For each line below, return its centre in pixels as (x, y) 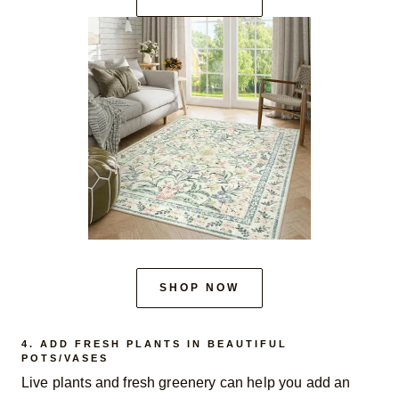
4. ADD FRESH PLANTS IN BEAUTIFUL (155, 343)
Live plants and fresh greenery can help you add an (186, 383)
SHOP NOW (199, 287)
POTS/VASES (65, 358)
